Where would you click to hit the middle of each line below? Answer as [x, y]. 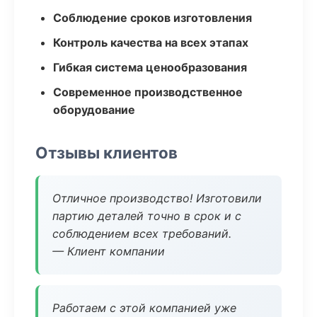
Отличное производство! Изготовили [157, 198]
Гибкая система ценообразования [150, 67]
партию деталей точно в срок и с [147, 216]
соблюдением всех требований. [142, 234]
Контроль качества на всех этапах [151, 42]
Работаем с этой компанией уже [144, 308]
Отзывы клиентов [106, 152]
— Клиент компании [109, 251]
